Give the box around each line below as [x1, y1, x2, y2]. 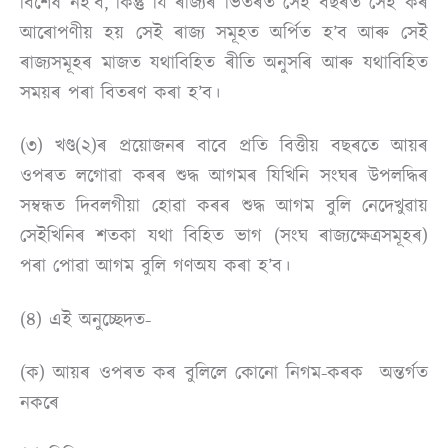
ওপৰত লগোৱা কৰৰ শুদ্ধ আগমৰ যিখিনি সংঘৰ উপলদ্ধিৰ [20, 163, 428, 190]
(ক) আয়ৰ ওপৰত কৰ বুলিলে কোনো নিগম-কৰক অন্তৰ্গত [20, 360, 428, 387]
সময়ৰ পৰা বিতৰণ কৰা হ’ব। [20, 80, 220, 107]
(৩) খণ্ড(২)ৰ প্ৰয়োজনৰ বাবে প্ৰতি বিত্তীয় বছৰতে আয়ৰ [20, 133, 428, 160]
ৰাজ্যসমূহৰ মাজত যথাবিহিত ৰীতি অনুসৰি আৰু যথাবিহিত [20, 50, 428, 77]
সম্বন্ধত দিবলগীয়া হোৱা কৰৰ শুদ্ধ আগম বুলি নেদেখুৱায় [20, 193, 428, 220]
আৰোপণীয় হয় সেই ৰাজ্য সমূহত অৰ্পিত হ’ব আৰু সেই [20, 20, 428, 47]
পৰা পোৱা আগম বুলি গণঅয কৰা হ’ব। [20, 253, 290, 280]
